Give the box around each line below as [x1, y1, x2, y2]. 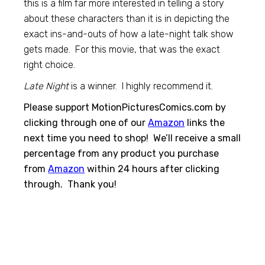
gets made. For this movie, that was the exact [24, 43, 221, 55]
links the [185, 117, 225, 128]
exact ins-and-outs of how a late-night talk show [24, 28, 234, 40]
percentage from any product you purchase [24, 147, 219, 159]
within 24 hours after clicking [85, 163, 220, 174]
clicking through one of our [24, 117, 148, 128]
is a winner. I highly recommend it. [69, 80, 214, 92]
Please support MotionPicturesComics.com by [24, 101, 227, 113]
